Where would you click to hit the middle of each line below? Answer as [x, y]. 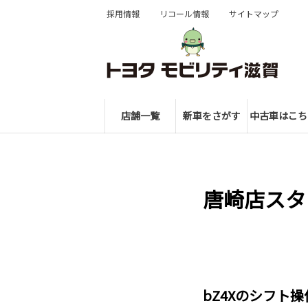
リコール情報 [184, 13]
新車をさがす [212, 115]
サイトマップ [254, 13]
